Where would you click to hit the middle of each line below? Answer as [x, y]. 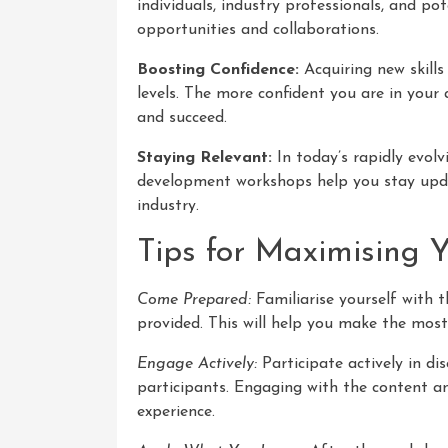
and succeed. [182, 117]
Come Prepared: [194, 299]
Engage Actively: [197, 363]
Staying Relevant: [204, 157]
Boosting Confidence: [218, 69]
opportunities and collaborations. [258, 29]
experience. [176, 411]
